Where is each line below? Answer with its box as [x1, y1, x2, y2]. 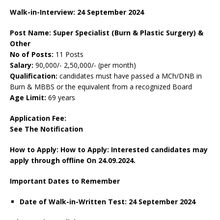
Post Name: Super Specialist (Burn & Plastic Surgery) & [10, 28, 203, 38]
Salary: [10, 60, 33, 70]
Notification [40, 124, 83, 134]
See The [10, 124, 40, 134]
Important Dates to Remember [10, 176, 122, 186]
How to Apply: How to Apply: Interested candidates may [10, 145, 208, 155]
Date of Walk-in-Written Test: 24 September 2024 [20, 197, 195, 207]
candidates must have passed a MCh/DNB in [57, 71, 202, 81]
